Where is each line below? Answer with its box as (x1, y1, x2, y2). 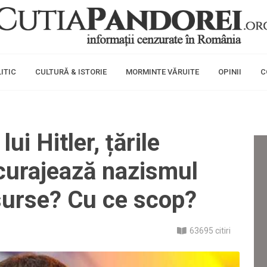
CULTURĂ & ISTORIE (35, 67, 107, 76)
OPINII (218, 67, 241, 76)
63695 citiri (190, 226, 231, 235)
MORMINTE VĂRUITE (126, 67, 199, 76)
